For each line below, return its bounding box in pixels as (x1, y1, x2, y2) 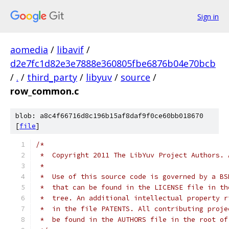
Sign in (197, 11, 219, 21)
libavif (57, 43, 84, 56)
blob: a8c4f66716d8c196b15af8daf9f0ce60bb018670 (15, 111, 203, 120)
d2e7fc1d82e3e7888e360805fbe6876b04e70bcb (10, 57, 216, 70)
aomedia (10, 43, 48, 56)
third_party (27, 71, 77, 83)
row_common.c (10, 85, 79, 97)
